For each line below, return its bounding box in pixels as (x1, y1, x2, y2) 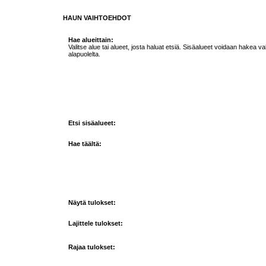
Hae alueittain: (68, 36, 113, 44)
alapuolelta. (68, 50, 100, 58)
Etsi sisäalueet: (68, 119, 116, 126)
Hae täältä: (68, 140, 102, 148)
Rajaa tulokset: (68, 243, 115, 251)
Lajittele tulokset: (68, 220, 123, 227)
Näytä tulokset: (68, 198, 116, 206)
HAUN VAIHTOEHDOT (63, 14, 131, 22)
